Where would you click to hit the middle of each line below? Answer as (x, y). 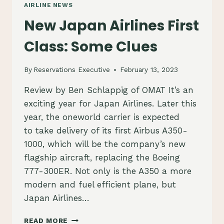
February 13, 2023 (149, 70)
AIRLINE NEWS (48, 5)
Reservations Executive (72, 70)
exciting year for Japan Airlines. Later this (110, 104)
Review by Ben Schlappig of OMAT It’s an (109, 90)
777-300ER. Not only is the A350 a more (108, 171)
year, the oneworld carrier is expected (102, 117)
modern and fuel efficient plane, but (100, 185)
